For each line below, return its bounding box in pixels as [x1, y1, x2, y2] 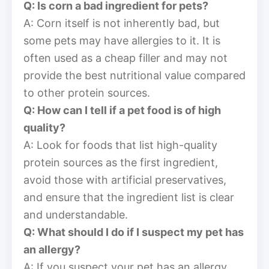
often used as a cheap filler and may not [23, 51, 228, 64]
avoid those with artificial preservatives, [23, 173, 226, 186]
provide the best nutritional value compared [23, 68, 246, 82]
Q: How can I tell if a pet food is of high [23, 103, 221, 116]
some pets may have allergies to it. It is [23, 34, 220, 47]
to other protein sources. [23, 86, 150, 99]
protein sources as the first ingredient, [23, 156, 218, 169]
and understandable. [23, 208, 128, 221]
